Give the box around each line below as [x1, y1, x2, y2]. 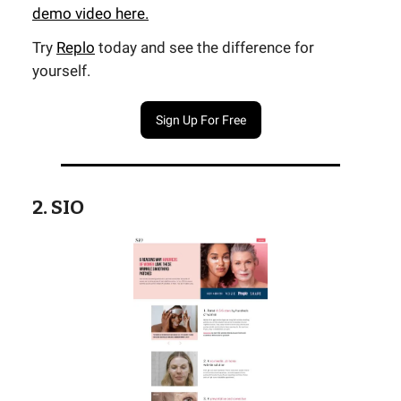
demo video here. [32, 4, 149, 23]
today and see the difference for [95, 38, 314, 57]
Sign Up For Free [155, 113, 246, 128]
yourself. [32, 62, 90, 81]
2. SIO [32, 195, 84, 220]
